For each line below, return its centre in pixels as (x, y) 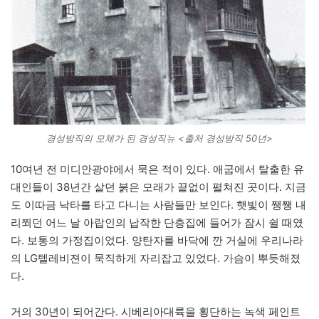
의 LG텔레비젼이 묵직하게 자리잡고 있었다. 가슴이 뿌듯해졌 (156, 258)
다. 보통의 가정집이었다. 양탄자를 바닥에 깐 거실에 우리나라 (157, 241)
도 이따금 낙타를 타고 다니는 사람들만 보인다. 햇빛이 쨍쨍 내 (158, 205)
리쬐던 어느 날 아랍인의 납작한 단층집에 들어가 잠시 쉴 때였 (157, 223)
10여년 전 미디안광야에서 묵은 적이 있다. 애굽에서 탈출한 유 (157, 169)
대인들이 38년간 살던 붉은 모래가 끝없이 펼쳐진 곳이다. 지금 (158, 187)
